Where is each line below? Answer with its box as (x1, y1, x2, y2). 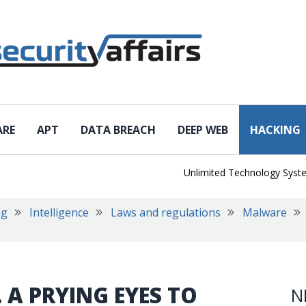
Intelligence (29, 205, 89, 220)
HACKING (250, 122, 301, 137)
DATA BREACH (81, 122, 156, 137)
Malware (242, 205, 287, 220)
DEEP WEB (178, 122, 228, 137)
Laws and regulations (111, 205, 221, 220)
